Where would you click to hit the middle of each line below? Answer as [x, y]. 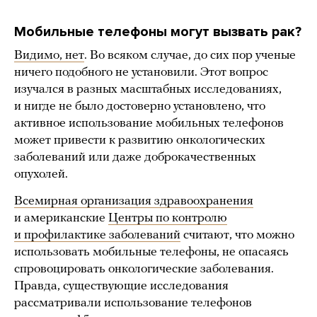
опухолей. [41, 174]
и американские [61, 218]
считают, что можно [237, 235]
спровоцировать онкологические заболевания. [144, 269]
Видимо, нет [49, 55]
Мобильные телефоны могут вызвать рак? [158, 31]
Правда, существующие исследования [121, 286]
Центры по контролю [168, 218]
